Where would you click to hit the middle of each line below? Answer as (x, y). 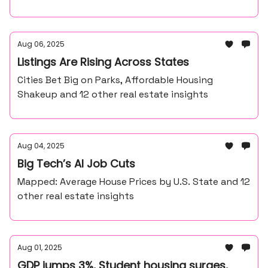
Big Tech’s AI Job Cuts (76, 164)
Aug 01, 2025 (40, 247)
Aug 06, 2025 (41, 44)
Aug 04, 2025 (41, 146)
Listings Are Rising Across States (103, 62)
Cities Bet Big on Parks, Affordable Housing (115, 80)
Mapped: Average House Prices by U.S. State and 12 (134, 182)
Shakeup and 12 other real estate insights (113, 94)
